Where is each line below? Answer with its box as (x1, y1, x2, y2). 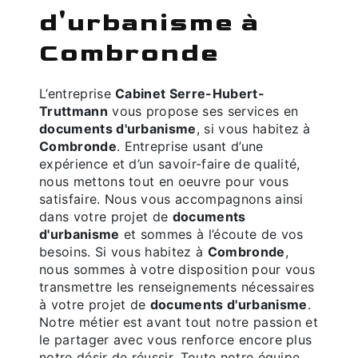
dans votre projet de (39, 209, 173, 225)
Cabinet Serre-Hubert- (115, 86, 265, 101)
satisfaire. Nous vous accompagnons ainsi (39, 191, 304, 207)
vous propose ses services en (107, 103, 299, 119)
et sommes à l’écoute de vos (119, 226, 304, 242)
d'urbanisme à (39, 7, 260, 38)
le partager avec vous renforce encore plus (39, 332, 312, 348)
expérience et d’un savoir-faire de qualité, (39, 156, 300, 172)
